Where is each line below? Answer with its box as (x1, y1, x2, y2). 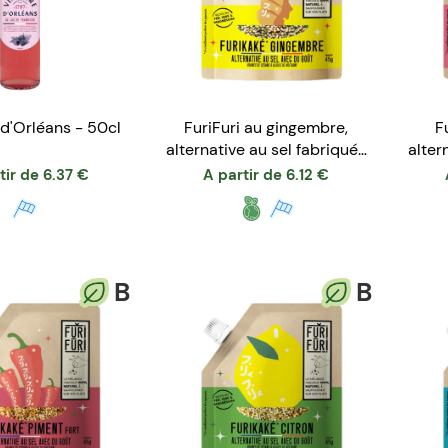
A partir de (203, 165, 282, 186)
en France (229, 161, 303, 183)
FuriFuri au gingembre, (184, 117, 348, 139)
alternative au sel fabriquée (165, 139, 367, 161)
